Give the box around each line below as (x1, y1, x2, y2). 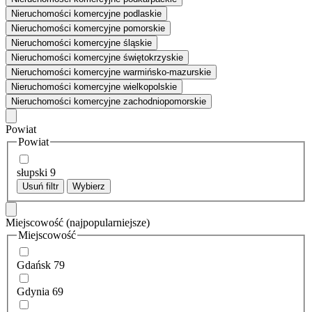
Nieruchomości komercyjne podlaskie (11, 8, 162, 19)
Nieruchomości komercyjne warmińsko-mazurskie (11, 67, 211, 78)
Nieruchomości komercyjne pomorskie (11, 23, 165, 34)
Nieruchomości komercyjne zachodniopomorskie (11, 96, 206, 107)
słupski (17, 166, 47, 178)
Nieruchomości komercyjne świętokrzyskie (11, 52, 183, 63)
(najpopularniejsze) (66, 216, 150, 228)
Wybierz (72, 180, 105, 192)
